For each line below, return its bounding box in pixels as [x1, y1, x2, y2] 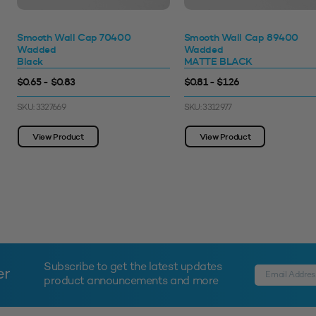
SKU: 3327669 [17, 104, 66, 114]
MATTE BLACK [183, 55, 253, 68]
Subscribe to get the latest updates [44, 262, 222, 274]
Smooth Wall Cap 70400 [17, 31, 131, 44]
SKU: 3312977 [183, 104, 232, 114]
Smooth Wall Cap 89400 [183, 31, 298, 44]
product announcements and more [44, 276, 219, 288]
